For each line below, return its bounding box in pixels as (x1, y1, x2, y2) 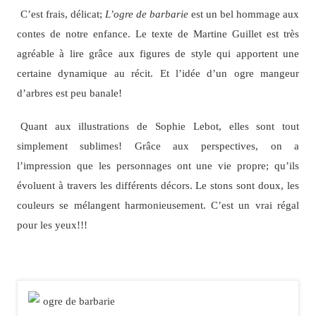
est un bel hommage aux (188, 8, 300, 20)
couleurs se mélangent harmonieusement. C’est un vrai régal (16, 198, 300, 211)
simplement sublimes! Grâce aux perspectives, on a (16, 139, 300, 152)
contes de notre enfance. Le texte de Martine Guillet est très (16, 28, 300, 40)
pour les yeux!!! (16, 218, 87, 231)
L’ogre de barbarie (104, 8, 189, 20)
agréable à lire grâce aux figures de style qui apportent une (16, 47, 300, 60)
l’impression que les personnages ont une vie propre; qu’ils (16, 159, 300, 171)
